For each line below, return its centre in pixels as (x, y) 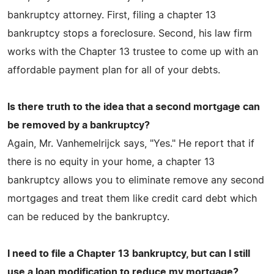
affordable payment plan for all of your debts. (114, 70)
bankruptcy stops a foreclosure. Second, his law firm (130, 33)
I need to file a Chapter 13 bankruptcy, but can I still (129, 254)
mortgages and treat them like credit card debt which (132, 198)
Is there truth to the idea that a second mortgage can (134, 107)
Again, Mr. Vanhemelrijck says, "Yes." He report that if (131, 143)
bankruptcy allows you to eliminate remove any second (136, 180)
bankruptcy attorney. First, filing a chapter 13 (112, 15)
